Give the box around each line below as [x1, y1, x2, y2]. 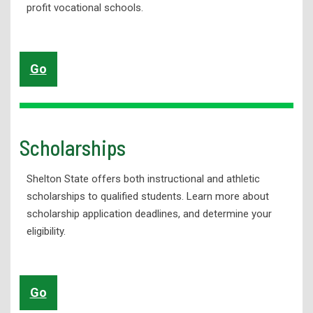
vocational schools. [50, 1, 143, 15]
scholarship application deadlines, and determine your [26, 208, 272, 221]
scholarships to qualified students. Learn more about [26, 190, 269, 203]
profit [26, 1, 51, 15]
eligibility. [26, 225, 66, 238]
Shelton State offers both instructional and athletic [26, 173, 260, 186]
